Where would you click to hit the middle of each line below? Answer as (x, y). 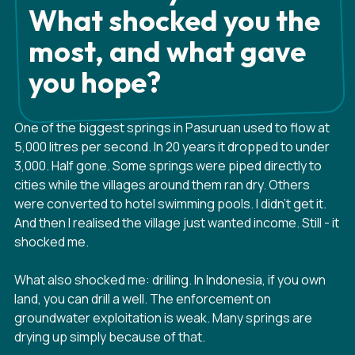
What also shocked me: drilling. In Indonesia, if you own (170, 280)
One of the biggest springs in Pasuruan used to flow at (172, 128)
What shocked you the (174, 20)
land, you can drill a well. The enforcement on (143, 299)
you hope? (95, 82)
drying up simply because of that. (110, 337)
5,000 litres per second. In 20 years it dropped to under (172, 147)
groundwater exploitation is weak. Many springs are (163, 318)
